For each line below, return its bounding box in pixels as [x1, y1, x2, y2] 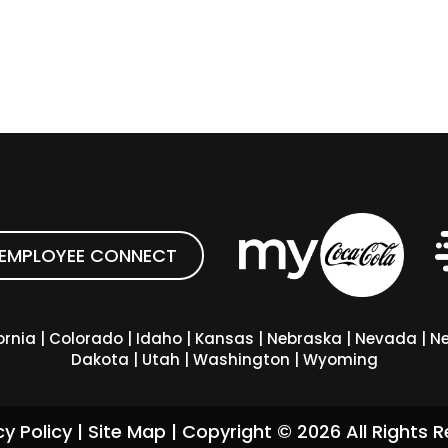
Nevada [354, 327, 417, 349]
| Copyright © [165, 419, 297, 445]
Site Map [87, 419, 166, 445]
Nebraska [266, 327, 342, 349]
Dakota [70, 348, 129, 370]
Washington [192, 348, 290, 370]
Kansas [194, 327, 254, 349]
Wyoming [302, 348, 378, 370]
